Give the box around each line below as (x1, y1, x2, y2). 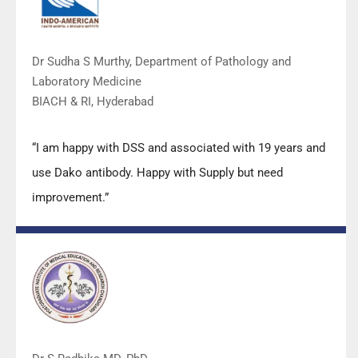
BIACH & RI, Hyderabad (32, 93, 153, 109)
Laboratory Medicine (32, 74, 141, 89)
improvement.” (32, 189, 109, 205)
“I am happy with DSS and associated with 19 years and (32, 140, 325, 155)
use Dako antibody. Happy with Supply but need (32, 165, 283, 180)
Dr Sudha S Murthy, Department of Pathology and (32, 54, 291, 69)
